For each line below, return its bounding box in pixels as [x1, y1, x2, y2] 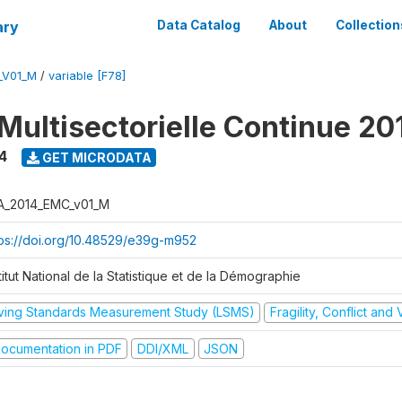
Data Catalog [157, 18, 240, 32]
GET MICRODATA [39, 149, 152, 165]
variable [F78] [48, 69, 126, 83]
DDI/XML [136, 340, 188, 356]
